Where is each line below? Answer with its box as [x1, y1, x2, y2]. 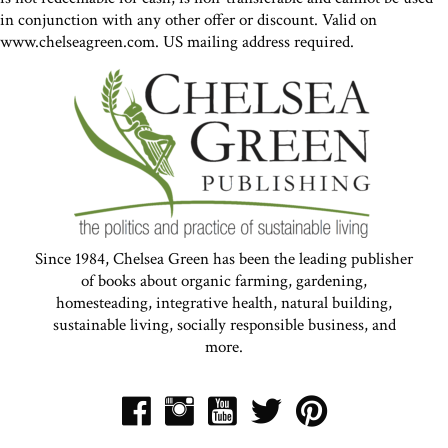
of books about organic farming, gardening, [81, 270, 367, 293]
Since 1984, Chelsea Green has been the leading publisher [35, 248, 413, 271]
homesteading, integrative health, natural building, [56, 292, 392, 315]
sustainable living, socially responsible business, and [52, 314, 396, 337]
